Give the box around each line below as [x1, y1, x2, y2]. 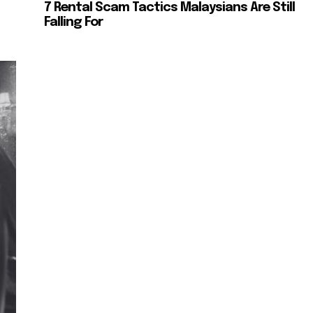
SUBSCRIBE [20, 275, 74, 288]
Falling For [44, 16, 103, 29]
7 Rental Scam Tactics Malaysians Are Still [44, 1, 296, 15]
